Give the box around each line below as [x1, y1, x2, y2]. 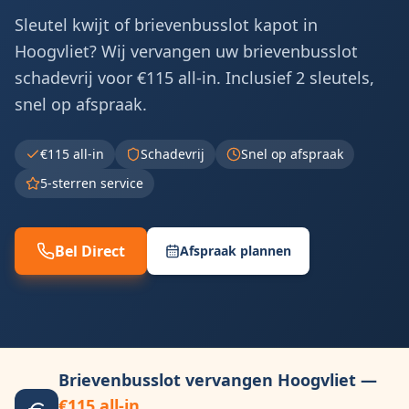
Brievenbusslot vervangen [58, 369, 278, 391]
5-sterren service [40, 174, 143, 192]
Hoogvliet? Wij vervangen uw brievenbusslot [15, 40, 358, 62]
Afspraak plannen [180, 242, 291, 259]
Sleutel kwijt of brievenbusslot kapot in [15, 14, 318, 36]
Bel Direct [55, 241, 125, 261]
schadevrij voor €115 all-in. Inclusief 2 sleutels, [15, 67, 374, 89]
